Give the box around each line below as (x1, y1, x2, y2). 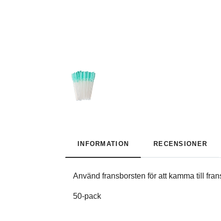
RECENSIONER (153, 140, 208, 147)
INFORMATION (77, 140, 129, 147)
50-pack (73, 191, 103, 200)
